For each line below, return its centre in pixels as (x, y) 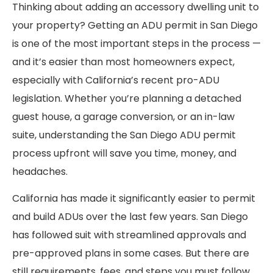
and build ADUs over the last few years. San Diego (130, 217)
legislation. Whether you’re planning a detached (127, 98)
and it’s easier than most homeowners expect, (123, 62)
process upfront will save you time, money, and (124, 153)
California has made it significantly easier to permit (134, 199)
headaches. (40, 171)
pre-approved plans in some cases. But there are (131, 253)
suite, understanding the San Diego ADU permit (124, 135)
